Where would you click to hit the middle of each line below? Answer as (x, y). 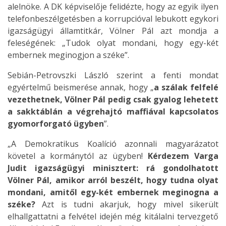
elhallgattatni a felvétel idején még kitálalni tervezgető (113, 216)
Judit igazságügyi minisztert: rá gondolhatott (113, 168)
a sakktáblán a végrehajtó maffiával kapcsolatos (113, 111)
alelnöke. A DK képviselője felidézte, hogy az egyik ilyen (113, 7)
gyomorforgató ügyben (56, 124)
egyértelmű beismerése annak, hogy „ (81, 87)
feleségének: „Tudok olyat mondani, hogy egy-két (113, 43)
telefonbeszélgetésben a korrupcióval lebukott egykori (113, 19)
